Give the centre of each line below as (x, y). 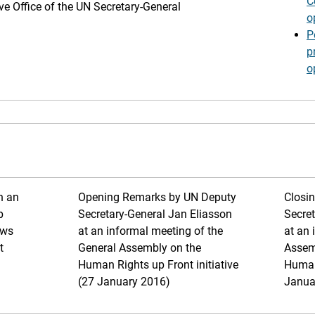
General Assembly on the (140, 248)
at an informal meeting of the (150, 231)
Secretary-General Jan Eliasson (155, 214)
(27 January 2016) (124, 282)
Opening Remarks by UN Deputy (157, 197)
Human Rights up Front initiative (158, 265)
